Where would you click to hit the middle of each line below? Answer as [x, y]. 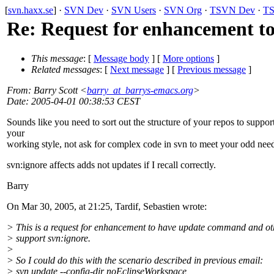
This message [57, 59]
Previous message [212, 70]
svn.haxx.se [31, 10]
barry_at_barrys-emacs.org [140, 91]
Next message [137, 70]
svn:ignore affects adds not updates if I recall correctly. [111, 165]
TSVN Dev [232, 10]
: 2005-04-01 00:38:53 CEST [83, 102]
